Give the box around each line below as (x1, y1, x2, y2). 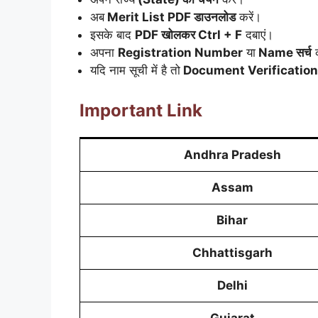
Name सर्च (256, 45, 312, 60)
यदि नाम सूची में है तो (90, 62, 180, 77)
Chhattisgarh (192, 246, 273, 261)
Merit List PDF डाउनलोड (104, 9, 236, 24)
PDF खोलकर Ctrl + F (135, 27, 242, 42)
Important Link (79, 100, 202, 121)
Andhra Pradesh (183, 148, 281, 163)
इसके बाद (90, 27, 135, 42)
